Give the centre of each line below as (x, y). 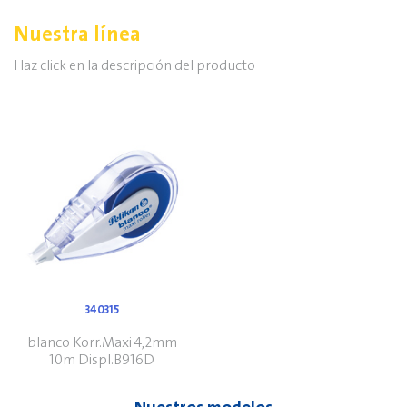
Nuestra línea (77, 35)
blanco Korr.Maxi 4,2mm (102, 342)
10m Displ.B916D (102, 359)
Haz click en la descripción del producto (134, 65)
